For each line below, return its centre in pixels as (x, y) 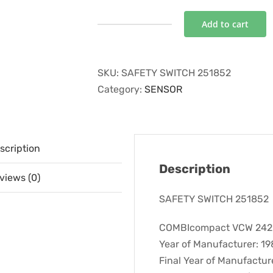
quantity (153, 81)
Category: (121, 89)
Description (195, 169)
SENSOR (163, 89)
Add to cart (225, 24)
